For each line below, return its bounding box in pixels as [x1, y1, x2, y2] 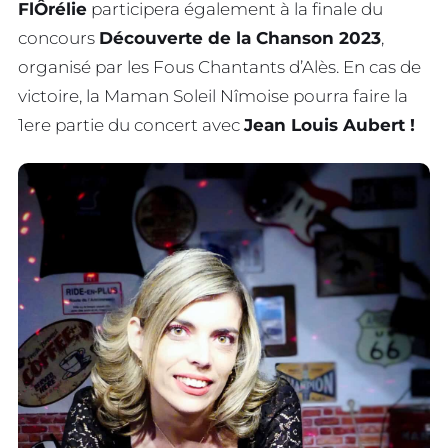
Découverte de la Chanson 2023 [99, 28, 381, 49]
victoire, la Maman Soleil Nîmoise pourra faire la [18, 86, 408, 107]
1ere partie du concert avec [18, 115, 244, 136]
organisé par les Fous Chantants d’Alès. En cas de [18, 57, 421, 78]
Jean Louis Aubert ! [244, 115, 415, 136]
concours [18, 28, 99, 49]
